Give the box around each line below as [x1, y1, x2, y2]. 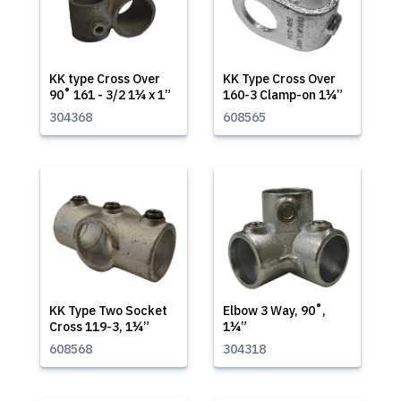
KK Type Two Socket [49, 303, 167, 319]
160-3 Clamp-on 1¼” [223, 87, 343, 103]
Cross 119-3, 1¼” [49, 319, 149, 335]
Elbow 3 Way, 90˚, [223, 303, 326, 319]
